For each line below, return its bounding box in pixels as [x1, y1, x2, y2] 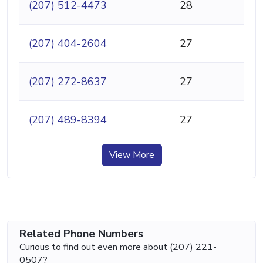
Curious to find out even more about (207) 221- [19, 241, 217, 254]
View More [109, 149, 154, 162]
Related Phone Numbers [19, 227, 143, 241]
